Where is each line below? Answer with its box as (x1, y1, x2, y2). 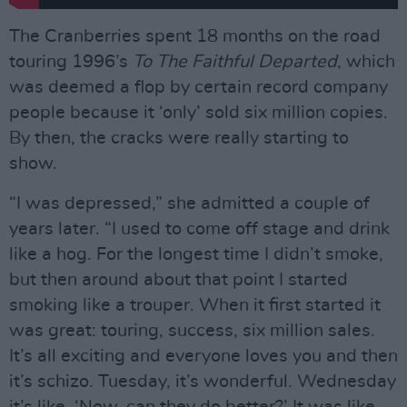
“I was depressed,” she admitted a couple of (9, 194, 370, 213)
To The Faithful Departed (133, 52, 337, 71)
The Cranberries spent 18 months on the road (9, 26, 381, 45)
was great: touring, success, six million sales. (9, 321, 375, 340)
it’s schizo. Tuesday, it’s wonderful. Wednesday (9, 372, 396, 391)
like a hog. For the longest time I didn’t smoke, (9, 244, 383, 263)
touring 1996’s (9, 52, 133, 71)
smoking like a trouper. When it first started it (9, 295, 381, 314)
